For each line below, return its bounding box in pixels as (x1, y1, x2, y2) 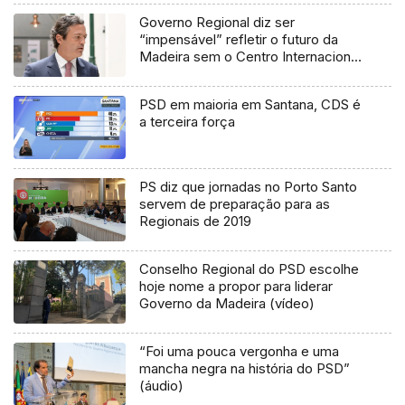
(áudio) (139, 376, 184, 394)
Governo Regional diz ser (139, 14, 296, 32)
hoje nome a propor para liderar (139, 277, 334, 295)
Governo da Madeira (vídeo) (139, 294, 316, 312)
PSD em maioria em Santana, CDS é (139, 96, 362, 114)
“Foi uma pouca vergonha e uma (139, 342, 340, 360)
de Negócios (139, 65, 221, 83)
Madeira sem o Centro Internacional (139, 48, 362, 66)
